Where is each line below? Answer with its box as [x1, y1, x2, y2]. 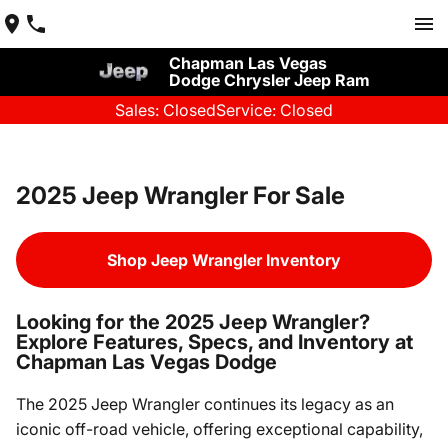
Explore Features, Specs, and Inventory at [16, 330, 413, 354]
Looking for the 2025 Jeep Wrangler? [16, 310, 370, 334]
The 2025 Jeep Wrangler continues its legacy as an [16, 394, 394, 414]
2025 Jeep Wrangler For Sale [16, 181, 345, 210]
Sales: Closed [115, 100, 216, 120]
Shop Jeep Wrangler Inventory [107, 250, 341, 270]
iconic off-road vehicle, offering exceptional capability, [16, 419, 423, 439]
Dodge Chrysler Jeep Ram [168, 70, 370, 90]
